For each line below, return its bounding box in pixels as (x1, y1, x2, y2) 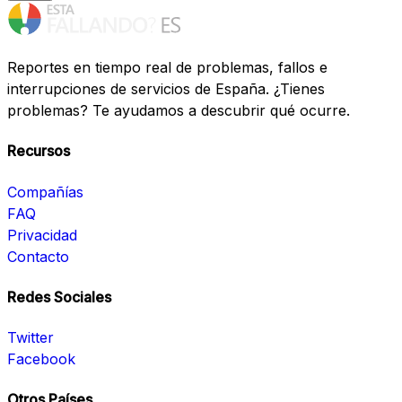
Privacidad (7, 225, 77, 244)
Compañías (7, 182, 83, 201)
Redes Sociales (7, 287, 111, 306)
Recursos (7, 142, 70, 161)
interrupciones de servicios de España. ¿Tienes (7, 80, 325, 99)
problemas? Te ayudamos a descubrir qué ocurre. (7, 101, 350, 120)
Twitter (7, 328, 54, 347)
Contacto (7, 247, 69, 266)
